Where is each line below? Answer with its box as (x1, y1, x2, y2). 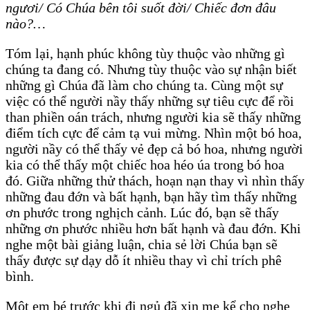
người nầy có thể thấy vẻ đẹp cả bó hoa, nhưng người (6, 141, 303, 157)
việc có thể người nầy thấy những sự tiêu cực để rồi (6, 93, 294, 109)
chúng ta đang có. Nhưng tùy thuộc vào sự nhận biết (6, 62, 297, 77)
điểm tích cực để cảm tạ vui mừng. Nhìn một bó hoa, (6, 125, 302, 141)
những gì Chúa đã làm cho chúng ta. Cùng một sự (6, 77, 283, 93)
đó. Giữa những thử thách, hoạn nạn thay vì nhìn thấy (6, 173, 304, 189)
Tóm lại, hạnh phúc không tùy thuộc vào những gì (6, 46, 285, 62)
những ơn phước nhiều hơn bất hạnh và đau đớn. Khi (6, 221, 301, 237)
